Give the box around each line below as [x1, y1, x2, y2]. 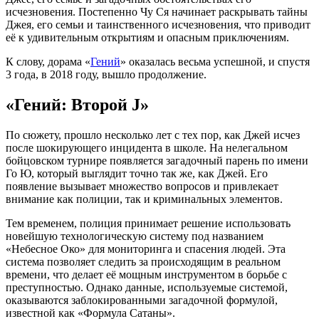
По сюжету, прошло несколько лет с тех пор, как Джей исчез [6, 128, 300, 141]
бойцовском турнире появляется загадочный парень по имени [6, 154, 308, 167]
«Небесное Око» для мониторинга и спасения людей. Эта [6, 242, 286, 255]
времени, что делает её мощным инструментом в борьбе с [6, 268, 287, 281]
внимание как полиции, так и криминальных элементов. [6, 192, 283, 205]
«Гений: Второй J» [6, 95, 149, 114]
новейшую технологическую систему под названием [6, 229, 263, 242]
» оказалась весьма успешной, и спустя [120, 55, 310, 68]
